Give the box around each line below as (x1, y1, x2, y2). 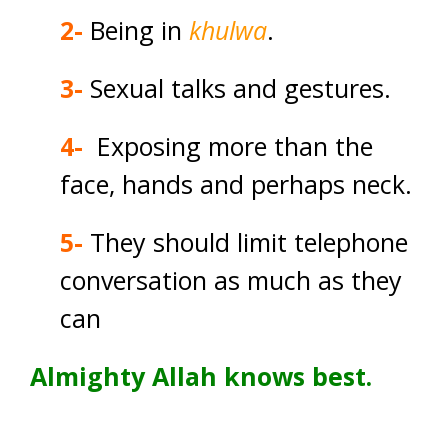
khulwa (189, 13, 267, 47)
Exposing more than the (83, 129, 373, 163)
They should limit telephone (90, 225, 408, 259)
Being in (83, 13, 189, 47)
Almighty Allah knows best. (30, 359, 372, 393)
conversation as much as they (60, 263, 402, 297)
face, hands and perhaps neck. (60, 167, 412, 201)
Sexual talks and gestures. (83, 71, 391, 105)
